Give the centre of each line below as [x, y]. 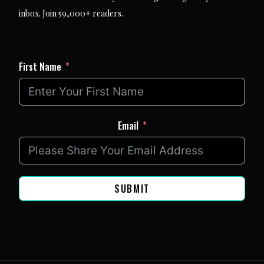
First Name [40, 67]
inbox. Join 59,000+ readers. [71, 13]
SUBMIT [132, 189]
